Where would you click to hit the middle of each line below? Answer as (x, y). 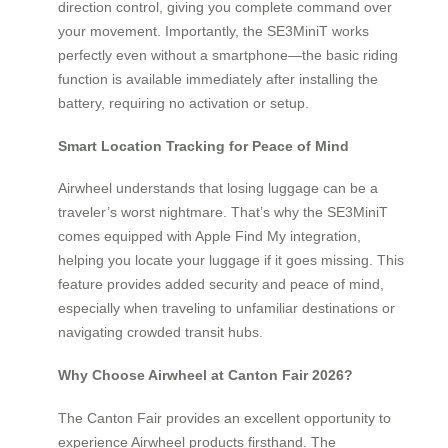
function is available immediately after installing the (218, 79)
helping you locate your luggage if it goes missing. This (231, 260)
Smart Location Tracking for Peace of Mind (203, 145)
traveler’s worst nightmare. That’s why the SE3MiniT (223, 212)
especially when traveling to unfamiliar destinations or (226, 308)
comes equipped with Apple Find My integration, (209, 236)
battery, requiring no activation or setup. (183, 103)
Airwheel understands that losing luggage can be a (218, 188)
